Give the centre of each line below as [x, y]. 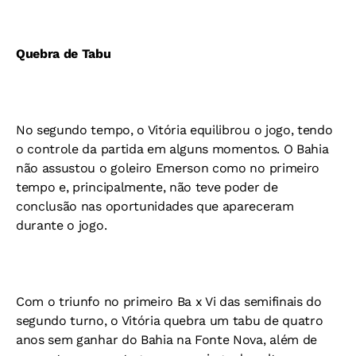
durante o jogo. [62, 225]
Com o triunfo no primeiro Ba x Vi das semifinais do [169, 302]
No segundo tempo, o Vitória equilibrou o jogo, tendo [174, 130]
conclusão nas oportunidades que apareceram [155, 206]
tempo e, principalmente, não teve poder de [147, 187]
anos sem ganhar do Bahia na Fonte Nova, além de [166, 340]
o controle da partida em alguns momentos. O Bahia [172, 149]
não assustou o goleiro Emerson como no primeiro [168, 168]
